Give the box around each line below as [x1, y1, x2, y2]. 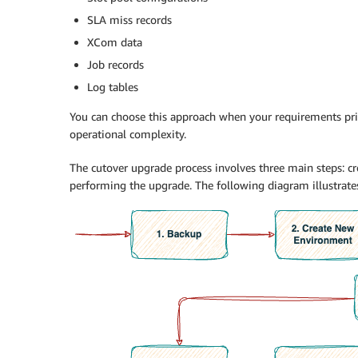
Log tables [87, 80, 138, 94]
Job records [87, 58, 144, 72]
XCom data [87, 35, 142, 50]
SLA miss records [87, 13, 172, 27]
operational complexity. [70, 127, 186, 141]
